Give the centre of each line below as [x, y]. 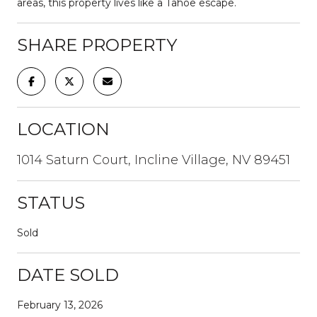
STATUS [51, 202]
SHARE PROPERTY [97, 45]
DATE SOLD [68, 275]
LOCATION [63, 129]
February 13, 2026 [60, 305]
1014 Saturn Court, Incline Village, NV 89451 [154, 160]
